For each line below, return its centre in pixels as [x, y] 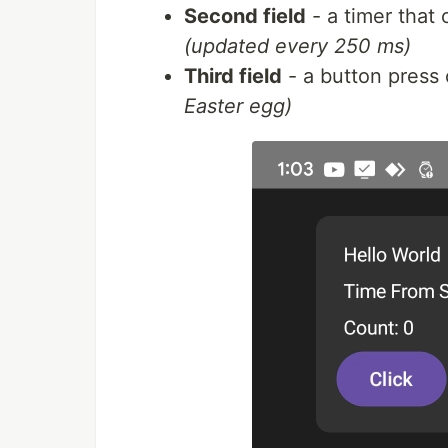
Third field [233, 76]
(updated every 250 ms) [297, 46]
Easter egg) [238, 106]
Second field [245, 16]
